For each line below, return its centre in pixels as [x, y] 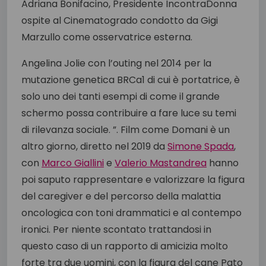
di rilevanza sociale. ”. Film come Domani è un [126, 129]
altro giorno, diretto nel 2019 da [94, 146]
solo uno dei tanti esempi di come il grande [121, 96]
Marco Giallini [73, 163]
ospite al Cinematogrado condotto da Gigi [120, 20]
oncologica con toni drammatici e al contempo [132, 213]
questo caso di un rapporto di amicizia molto [125, 246]
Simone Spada [201, 146]
